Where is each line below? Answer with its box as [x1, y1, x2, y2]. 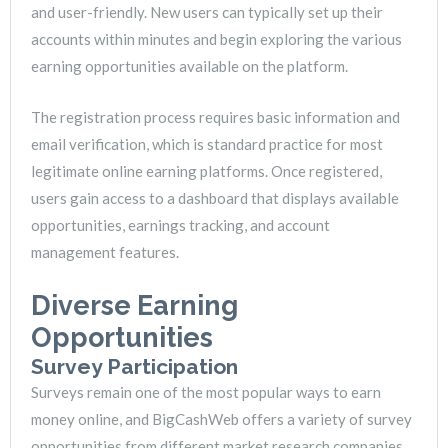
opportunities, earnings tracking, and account [31, 216, 330, 235]
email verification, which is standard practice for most [31, 135, 383, 154]
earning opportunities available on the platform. [31, 57, 348, 76]
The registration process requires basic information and [31, 108, 400, 127]
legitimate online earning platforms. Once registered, [31, 162, 382, 181]
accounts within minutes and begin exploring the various [31, 30, 402, 49]
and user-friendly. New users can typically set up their [31, 3, 383, 22]
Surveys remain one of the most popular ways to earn [31, 383, 381, 402]
